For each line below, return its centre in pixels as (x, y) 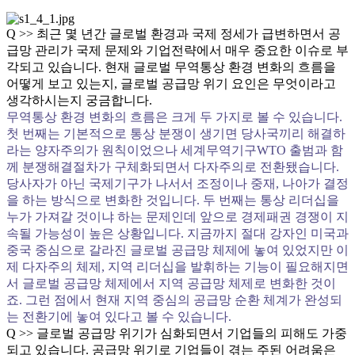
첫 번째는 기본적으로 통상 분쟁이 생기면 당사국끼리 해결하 (176, 134)
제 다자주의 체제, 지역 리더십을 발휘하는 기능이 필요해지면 (177, 267)
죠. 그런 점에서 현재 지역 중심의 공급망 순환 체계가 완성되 (174, 300)
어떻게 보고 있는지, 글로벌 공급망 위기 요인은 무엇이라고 (171, 84)
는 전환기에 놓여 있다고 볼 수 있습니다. (119, 317)
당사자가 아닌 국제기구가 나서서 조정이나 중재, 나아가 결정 (177, 183)
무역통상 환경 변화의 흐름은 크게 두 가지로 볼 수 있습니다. (174, 117)
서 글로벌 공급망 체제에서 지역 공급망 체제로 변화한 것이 (171, 283)
